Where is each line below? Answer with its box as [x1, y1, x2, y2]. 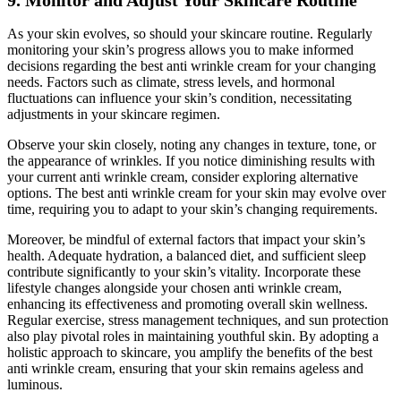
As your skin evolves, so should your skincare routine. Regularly [7, 26, 372, 41]
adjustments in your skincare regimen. [7, 107, 220, 122]
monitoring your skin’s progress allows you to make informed [7, 42, 354, 57]
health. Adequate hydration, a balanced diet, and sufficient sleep [7, 248, 366, 263]
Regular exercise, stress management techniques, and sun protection [7, 312, 388, 328]
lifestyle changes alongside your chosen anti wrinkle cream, [7, 280, 342, 295]
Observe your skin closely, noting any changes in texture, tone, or [7, 137, 376, 152]
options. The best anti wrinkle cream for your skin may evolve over [7, 185, 386, 200]
